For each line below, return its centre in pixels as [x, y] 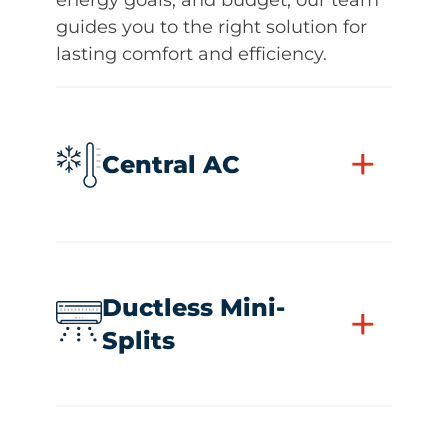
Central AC [171, 165]
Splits [138, 341]
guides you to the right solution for [211, 26]
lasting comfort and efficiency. [191, 53]
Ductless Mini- [193, 308]
